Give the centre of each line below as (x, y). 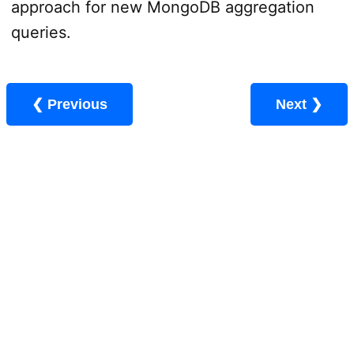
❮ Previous (77, 104)
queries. (41, 32)
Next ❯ (316, 104)
